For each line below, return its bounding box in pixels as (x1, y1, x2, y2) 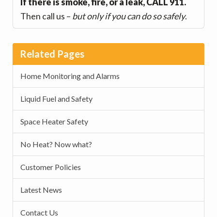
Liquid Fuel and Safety (20, 94, 93, 103)
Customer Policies (20, 162, 81, 171)
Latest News (20, 185, 62, 194)
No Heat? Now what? (20, 139, 93, 149)
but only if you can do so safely (72, 11, 186, 21)
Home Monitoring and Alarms (20, 71, 120, 80)
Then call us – (20, 11, 73, 21)
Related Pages (20, 48, 85, 60)
